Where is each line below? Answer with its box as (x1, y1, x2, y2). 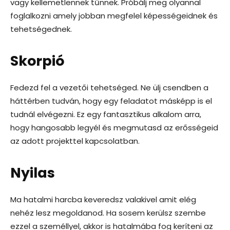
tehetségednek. (10, 24, 72, 34)
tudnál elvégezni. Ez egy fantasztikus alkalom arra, (10, 109, 201, 120)
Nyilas (10, 163, 55, 182)
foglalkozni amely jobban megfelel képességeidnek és (10, 10, 218, 21)
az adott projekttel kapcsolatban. (10, 136, 140, 146)
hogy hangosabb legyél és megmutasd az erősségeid (10, 122, 218, 133)
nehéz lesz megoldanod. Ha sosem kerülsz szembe (10, 207, 206, 218)
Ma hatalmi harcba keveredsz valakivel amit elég (10, 194, 196, 205)
